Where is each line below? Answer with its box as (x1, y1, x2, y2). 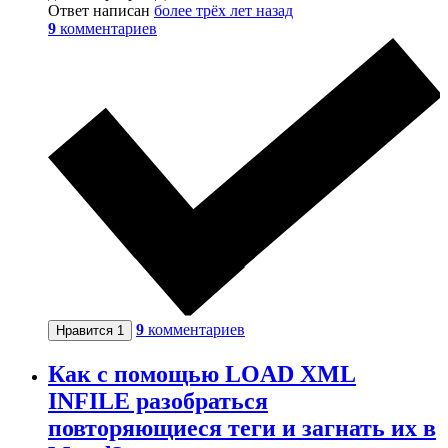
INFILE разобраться (48, 388, 268, 415)
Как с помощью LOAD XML (48, 361, 356, 388)
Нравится (56, 323, 117, 339)
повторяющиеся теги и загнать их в (48, 415, 436, 442)
